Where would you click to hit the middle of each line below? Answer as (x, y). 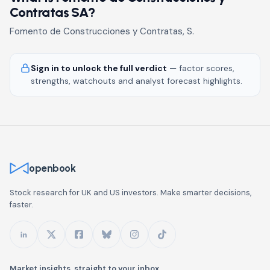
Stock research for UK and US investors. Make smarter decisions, (130, 193)
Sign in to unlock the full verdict (99, 68)
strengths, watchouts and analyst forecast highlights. (137, 81)
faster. (21, 205)
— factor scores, (201, 68)
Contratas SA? (52, 12)
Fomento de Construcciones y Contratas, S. (102, 31)
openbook (52, 168)
